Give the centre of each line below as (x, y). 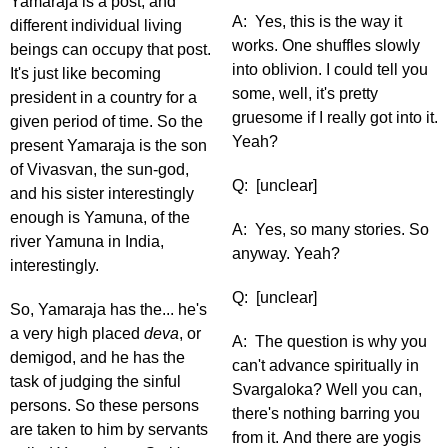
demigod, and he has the (97, 358)
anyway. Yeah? (286, 254)
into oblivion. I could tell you (330, 70)
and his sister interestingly (102, 194)
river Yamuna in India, (87, 242)
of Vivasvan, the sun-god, (99, 170)
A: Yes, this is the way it (317, 22)
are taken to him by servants (109, 430)
